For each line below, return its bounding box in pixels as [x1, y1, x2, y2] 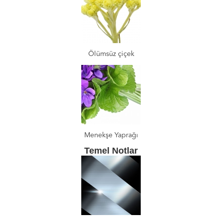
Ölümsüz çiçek [88, 51, 134, 57]
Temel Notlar [84, 146, 138, 156]
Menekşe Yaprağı [84, 132, 138, 139]
